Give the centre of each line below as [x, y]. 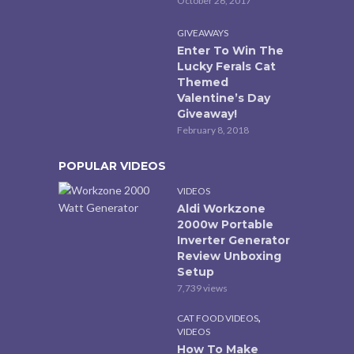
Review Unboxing [229, 256]
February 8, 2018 [213, 130]
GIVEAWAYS [203, 32]
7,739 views [202, 288]
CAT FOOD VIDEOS [218, 318]
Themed [203, 82]
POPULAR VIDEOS [112, 166]
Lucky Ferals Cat [226, 66]
